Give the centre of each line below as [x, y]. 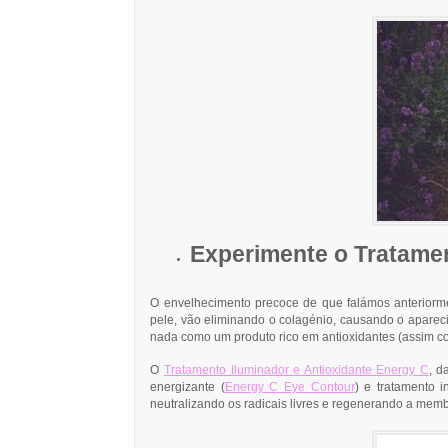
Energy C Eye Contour [289, 387]
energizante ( [187, 387]
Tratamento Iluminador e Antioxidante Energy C [296, 370]
